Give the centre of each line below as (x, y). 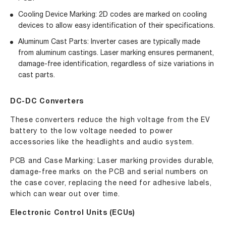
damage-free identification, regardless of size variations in (116, 64)
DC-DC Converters (47, 102)
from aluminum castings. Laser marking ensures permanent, (116, 53)
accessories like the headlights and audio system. (102, 143)
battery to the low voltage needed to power (92, 131)
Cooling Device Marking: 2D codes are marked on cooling (112, 15)
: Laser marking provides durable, (154, 161)
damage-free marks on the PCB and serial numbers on (109, 172)
